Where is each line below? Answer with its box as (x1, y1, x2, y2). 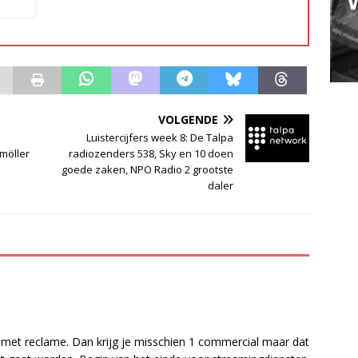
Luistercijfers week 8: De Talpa (86, 129, 234, 145)
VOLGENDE (158, 111, 219, 127)
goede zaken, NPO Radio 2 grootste (62, 161, 234, 177)
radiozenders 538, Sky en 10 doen (69, 145, 234, 161)
